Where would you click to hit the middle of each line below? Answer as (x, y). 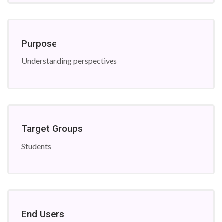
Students (36, 146)
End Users (43, 214)
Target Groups (52, 129)
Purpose (39, 43)
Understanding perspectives (69, 61)
